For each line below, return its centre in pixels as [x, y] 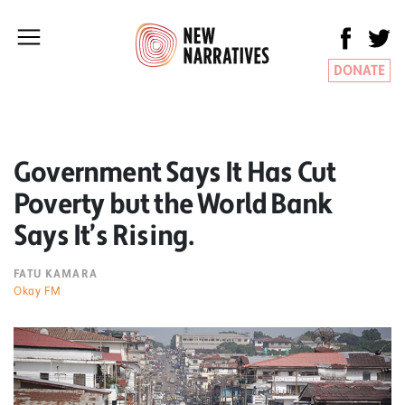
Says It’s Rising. [104, 235]
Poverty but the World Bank [173, 204]
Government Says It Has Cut [175, 172]
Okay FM [38, 291]
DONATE [359, 71]
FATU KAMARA [56, 273]
